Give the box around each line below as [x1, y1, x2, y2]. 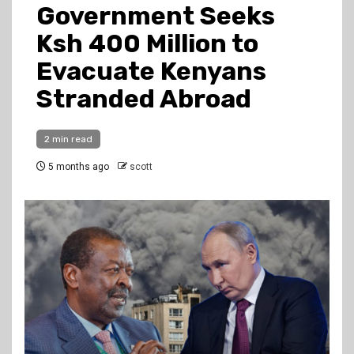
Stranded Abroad [36, 84, 251, 114]
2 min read [44, 134, 92, 145]
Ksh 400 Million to [36, 28, 258, 58]
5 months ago [46, 161, 109, 172]
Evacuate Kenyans [36, 56, 266, 86]
